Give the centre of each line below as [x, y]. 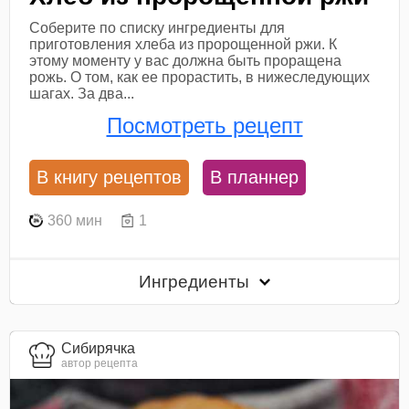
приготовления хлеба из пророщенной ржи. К [184, 44]
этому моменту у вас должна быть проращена [186, 60]
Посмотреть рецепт [204, 126]
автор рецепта [100, 363]
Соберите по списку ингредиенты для [157, 27]
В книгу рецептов [110, 178]
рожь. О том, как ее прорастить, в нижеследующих [200, 77]
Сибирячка [99, 348]
